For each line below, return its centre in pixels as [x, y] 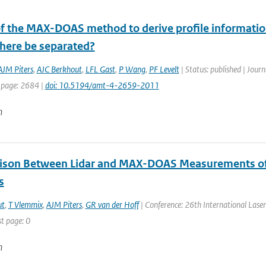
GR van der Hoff [112, 205]
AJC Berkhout [59, 69]
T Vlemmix [25, 205]
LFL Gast [100, 69]
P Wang [132, 69]
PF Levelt [164, 69]
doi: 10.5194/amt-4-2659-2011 [102, 85]
